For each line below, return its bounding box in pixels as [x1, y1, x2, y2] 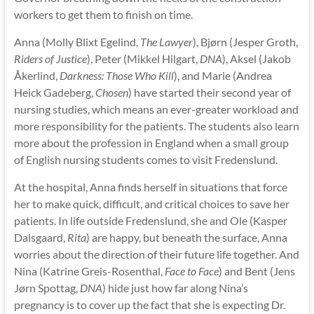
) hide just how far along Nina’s [102, 280, 248, 294]
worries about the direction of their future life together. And [13, 247, 299, 261]
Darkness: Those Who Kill [59, 68, 174, 82]
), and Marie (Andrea [173, 68, 272, 82]
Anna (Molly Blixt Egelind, [13, 34, 140, 48]
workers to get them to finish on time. [13, 7, 193, 21]
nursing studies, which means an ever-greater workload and [13, 102, 299, 116]
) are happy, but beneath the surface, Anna [86, 230, 287, 244]
